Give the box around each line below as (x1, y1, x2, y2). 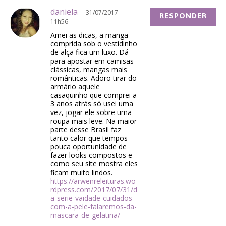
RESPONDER (159, 13, 207, 20)
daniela (50, 6, 78, 18)
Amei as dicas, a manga (50, 30, 128, 40)
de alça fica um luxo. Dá (50, 47, 129, 58)
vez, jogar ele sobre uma (50, 107, 132, 118)
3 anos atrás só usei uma (50, 99, 133, 109)
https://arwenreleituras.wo (50, 176, 136, 186)
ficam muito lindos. (50, 167, 112, 178)
